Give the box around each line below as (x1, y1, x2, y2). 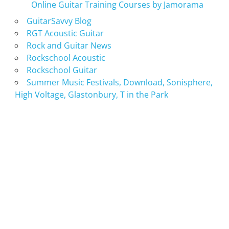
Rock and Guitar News (26, 39, 111, 51)
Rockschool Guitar (26, 64, 97, 76)
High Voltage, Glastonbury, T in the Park (14, 88, 168, 100)
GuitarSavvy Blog (26, 15, 91, 27)
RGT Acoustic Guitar (26, 27, 104, 39)
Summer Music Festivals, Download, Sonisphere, (26, 76, 213, 88)
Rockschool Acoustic (26, 52, 105, 63)
